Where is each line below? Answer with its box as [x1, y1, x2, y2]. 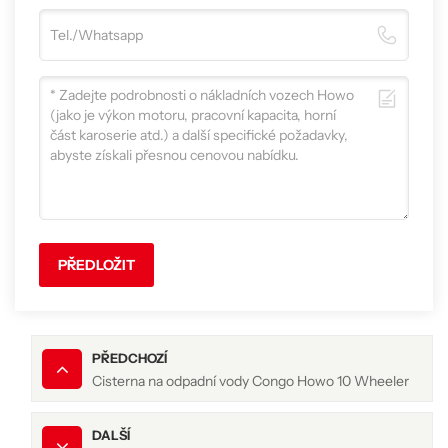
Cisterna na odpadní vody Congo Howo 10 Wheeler [92, 372, 409, 391]
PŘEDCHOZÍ [92, 351, 167, 367]
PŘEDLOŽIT [58, 256, 136, 275]
